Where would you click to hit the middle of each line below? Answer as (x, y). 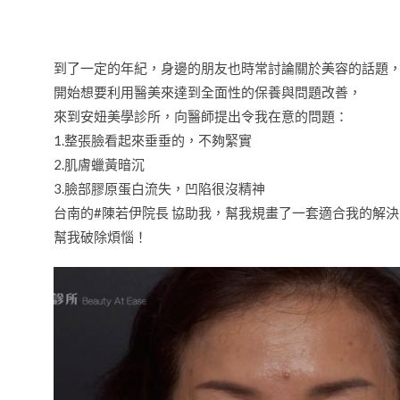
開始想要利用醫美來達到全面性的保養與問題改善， (208, 92)
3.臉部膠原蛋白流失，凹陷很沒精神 (159, 188)
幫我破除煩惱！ (100, 237)
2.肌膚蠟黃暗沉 (99, 164)
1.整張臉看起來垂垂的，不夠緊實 (153, 140)
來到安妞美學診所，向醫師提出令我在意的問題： (201, 116)
